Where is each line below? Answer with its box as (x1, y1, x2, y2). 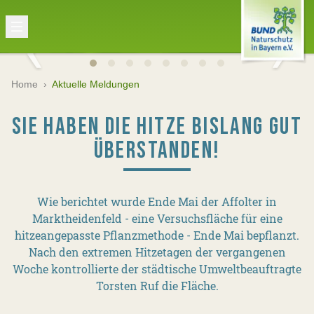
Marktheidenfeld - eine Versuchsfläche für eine (32, 211, 282, 226)
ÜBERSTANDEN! (93, 136, 221, 165)
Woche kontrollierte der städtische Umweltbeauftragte (13, 261, 301, 276)
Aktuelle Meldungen (52, 78, 139, 90)
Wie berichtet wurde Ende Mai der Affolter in (37, 194, 277, 209)
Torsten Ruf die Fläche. (95, 278, 219, 293)
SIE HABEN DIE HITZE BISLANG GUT (11, 112, 303, 141)
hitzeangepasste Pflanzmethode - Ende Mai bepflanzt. (15, 228, 299, 243)
